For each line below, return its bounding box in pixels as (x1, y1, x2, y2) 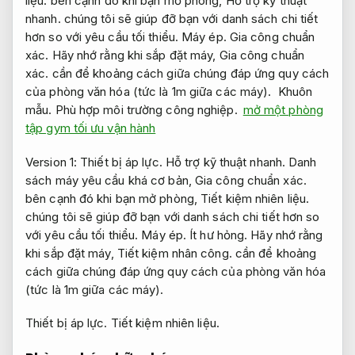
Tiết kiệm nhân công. (116, 245, 232, 261)
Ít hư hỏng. (189, 227, 248, 242)
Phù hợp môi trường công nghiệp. (55, 102, 238, 118)
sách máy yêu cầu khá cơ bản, (25, 172, 195, 188)
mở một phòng (242, 102, 323, 118)
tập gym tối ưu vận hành (25, 120, 156, 136)
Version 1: (25, 154, 81, 170)
